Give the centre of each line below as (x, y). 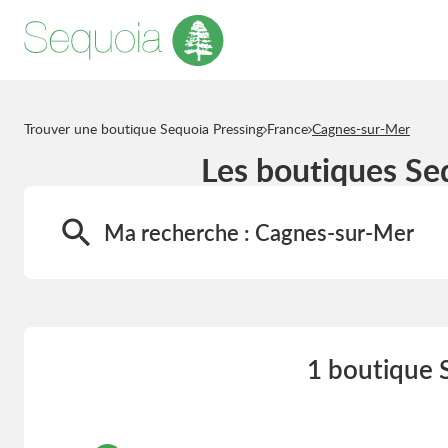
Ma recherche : (179, 232)
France (287, 128)
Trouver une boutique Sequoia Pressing (143, 128)
